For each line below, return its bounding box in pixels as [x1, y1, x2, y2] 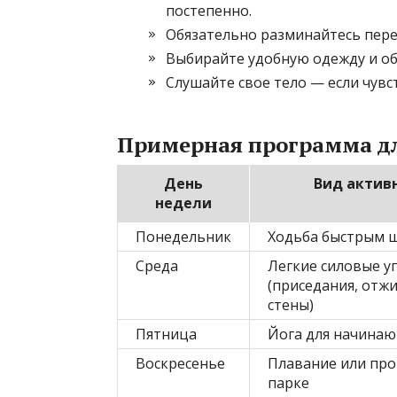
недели [154, 193, 212, 214]
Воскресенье [136, 354, 225, 374]
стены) [268, 295, 314, 315]
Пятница [136, 324, 197, 345]
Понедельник [136, 227, 231, 247]
